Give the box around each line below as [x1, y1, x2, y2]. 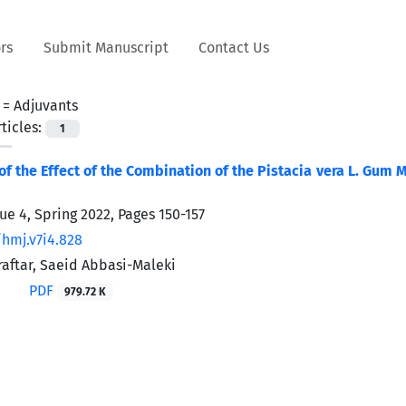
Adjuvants [14, 96, 78, 114]
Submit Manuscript [43, 38, 169, 56]
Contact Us [198, 38, 270, 56]
